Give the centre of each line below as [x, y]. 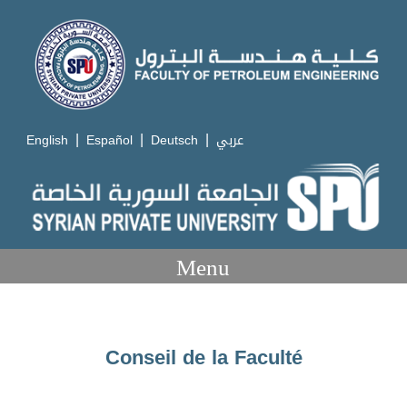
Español [110, 141]
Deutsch [175, 141]
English [48, 141]
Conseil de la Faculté [203, 357]
